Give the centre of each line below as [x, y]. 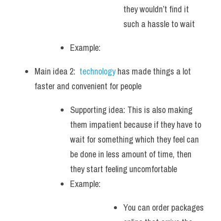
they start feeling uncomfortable [124, 169]
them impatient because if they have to [136, 125]
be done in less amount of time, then [131, 154]
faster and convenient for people [90, 86]
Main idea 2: [57, 71]
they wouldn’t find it [156, 9]
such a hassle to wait [159, 24]
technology [98, 71]
